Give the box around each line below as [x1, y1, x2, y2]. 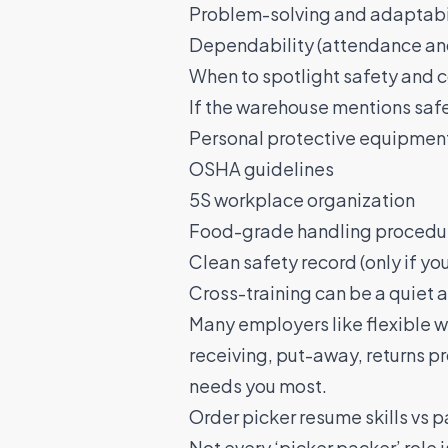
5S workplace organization [188, 188, 415, 212]
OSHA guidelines [188, 157, 334, 181]
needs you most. [188, 374, 327, 398]
